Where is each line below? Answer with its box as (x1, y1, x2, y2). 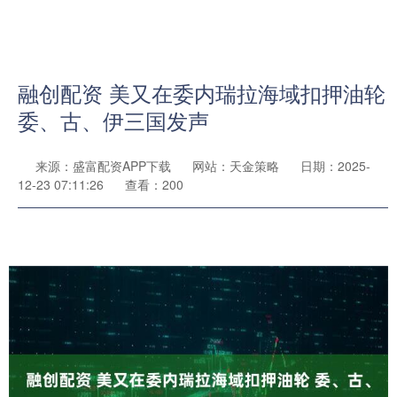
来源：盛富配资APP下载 (35, 157, 175, 175)
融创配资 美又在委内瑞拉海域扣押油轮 (18, 78, 385, 108)
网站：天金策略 (192, 157, 279, 175)
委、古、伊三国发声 (18, 105, 209, 136)
